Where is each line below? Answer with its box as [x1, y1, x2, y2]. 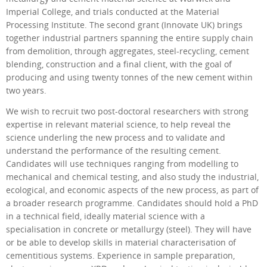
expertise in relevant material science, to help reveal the [6, 119, 231, 131]
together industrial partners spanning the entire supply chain [6, 32, 253, 44]
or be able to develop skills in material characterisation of [6, 237, 236, 249]
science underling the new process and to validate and [6, 132, 225, 144]
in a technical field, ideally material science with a [6, 211, 205, 222]
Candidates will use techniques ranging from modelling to [6, 159, 238, 170]
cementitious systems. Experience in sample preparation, [6, 250, 235, 262]
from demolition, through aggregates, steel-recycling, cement [6, 45, 249, 57]
